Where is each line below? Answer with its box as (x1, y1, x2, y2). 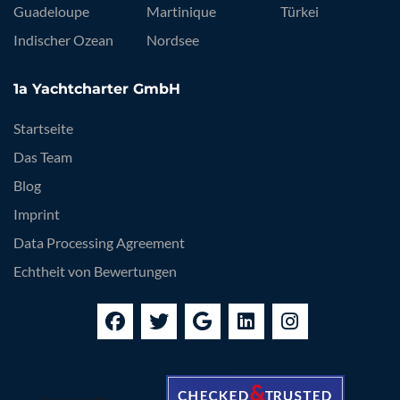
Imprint (13, 205, 60, 223)
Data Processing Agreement (13, 234, 185, 252)
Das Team (13, 148, 72, 166)
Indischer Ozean (13, 31, 113, 49)
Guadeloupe (13, 3, 89, 21)
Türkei (279, 3, 319, 21)
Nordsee (146, 31, 200, 49)
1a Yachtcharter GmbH (13, 80, 180, 98)
